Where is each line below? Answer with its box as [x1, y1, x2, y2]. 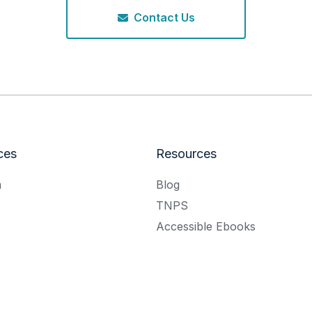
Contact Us [133, 10, 195, 25]
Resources [156, 146, 217, 162]
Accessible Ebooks [156, 219, 256, 234]
